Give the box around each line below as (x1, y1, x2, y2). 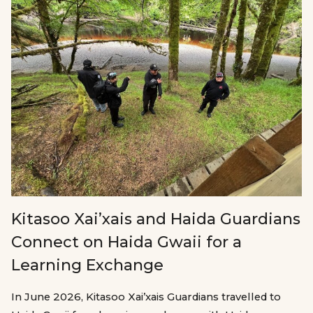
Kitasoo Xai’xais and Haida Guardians (11, 210, 300, 229)
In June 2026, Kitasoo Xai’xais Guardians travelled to (11, 291, 281, 304)
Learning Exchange (11, 256, 163, 275)
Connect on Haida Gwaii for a (11, 233, 242, 252)
